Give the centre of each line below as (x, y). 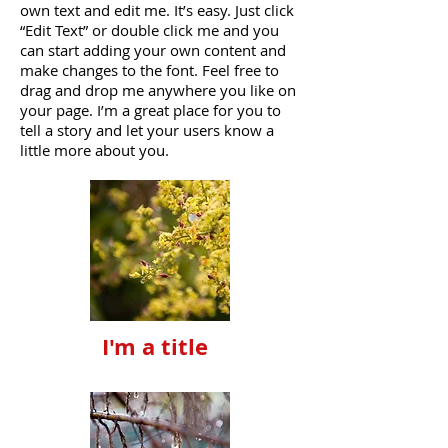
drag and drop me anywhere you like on (158, 89)
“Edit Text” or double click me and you (149, 29)
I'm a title (155, 346)
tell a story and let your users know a (147, 129)
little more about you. (94, 149)
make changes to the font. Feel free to (149, 69)
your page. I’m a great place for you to (150, 109)
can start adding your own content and (153, 49)
